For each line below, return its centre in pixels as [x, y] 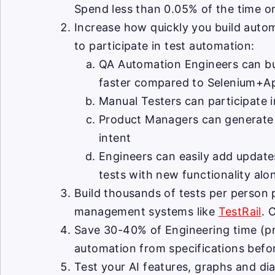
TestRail [240, 211]
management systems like [146, 211]
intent [115, 138]
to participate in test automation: [165, 46]
